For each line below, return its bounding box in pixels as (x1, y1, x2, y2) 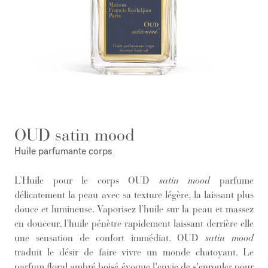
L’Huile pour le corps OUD (14, 174, 159, 186)
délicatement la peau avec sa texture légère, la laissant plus (14, 188, 254, 200)
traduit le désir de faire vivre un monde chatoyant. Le (14, 246, 254, 258)
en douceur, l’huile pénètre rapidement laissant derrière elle (14, 217, 254, 229)
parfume (220, 174, 254, 186)
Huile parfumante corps (14, 144, 112, 157)
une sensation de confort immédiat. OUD (14, 232, 205, 243)
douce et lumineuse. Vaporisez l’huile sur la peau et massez (14, 203, 254, 215)
